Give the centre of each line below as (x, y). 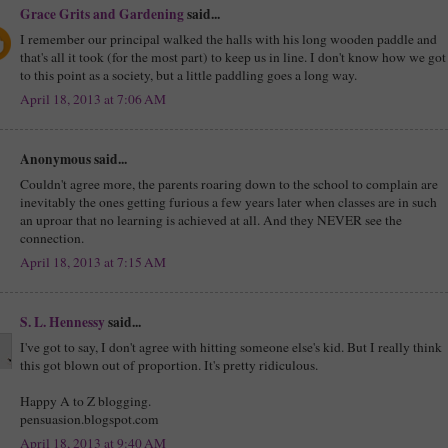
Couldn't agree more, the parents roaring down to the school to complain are (229, 183)
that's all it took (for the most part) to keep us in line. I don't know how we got (233, 56)
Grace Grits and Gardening (102, 13)
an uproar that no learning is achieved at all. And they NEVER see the (211, 219)
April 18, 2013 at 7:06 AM (93, 99)
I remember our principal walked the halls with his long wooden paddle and (228, 38)
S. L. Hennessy (62, 321)
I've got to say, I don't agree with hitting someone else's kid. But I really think (231, 346)
